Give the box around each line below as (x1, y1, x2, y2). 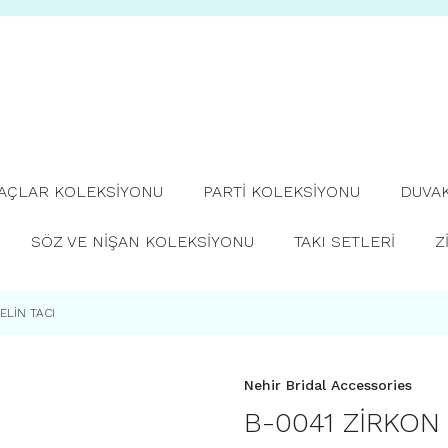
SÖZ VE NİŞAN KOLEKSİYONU (30, 232, 254, 251)
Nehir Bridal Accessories (244, 377, 412, 393)
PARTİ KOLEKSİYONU (203, 182, 360, 201)
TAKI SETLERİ (293, 232, 395, 251)
